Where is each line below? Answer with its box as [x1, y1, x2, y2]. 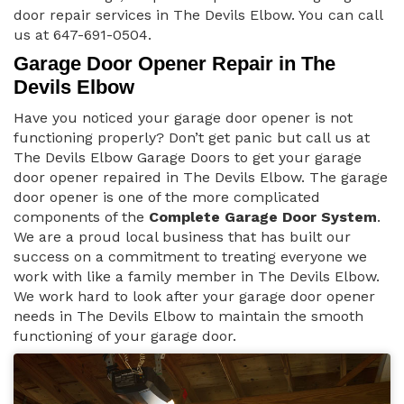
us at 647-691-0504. [14, 26, 151, 44]
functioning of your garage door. [14, 327, 236, 345]
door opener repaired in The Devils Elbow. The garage [14, 169, 388, 187]
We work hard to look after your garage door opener [14, 288, 375, 306]
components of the [14, 208, 149, 226]
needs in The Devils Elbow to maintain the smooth [14, 308, 363, 326]
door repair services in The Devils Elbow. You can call [14, 6, 382, 24]
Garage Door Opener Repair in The [14, 52, 335, 76]
